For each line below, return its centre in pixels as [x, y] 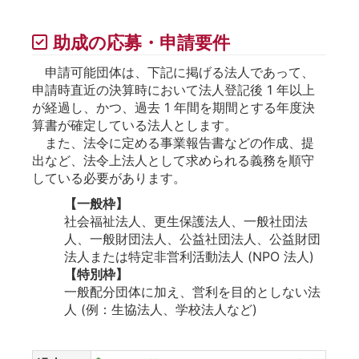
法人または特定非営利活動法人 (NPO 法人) [189, 256]
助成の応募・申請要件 [141, 42]
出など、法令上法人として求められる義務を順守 [173, 160]
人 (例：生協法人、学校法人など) [161, 309]
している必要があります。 [109, 177]
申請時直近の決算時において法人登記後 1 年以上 [173, 89]
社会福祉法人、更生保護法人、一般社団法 [186, 221]
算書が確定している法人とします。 [135, 125]
